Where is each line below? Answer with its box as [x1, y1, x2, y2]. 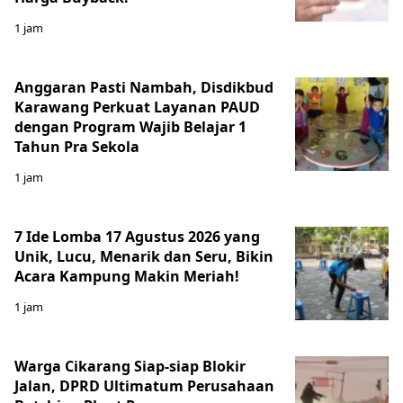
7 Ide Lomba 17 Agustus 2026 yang [14, 226, 260, 246]
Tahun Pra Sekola [14, 136, 139, 157]
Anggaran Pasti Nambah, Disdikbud [14, 76, 273, 97]
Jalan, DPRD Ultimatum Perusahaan [14, 375, 274, 396]
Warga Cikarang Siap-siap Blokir [14, 355, 246, 376]
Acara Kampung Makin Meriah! [14, 265, 239, 286]
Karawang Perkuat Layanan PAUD [14, 96, 260, 117]
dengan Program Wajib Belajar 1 [14, 116, 246, 137]
